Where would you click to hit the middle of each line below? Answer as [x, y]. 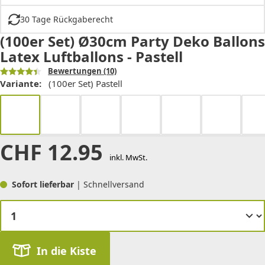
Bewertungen [75, 71]
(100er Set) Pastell [85, 84]
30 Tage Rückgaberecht [66, 20]
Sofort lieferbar [44, 185]
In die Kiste [66, 251]
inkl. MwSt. [128, 158]
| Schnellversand [110, 185]
